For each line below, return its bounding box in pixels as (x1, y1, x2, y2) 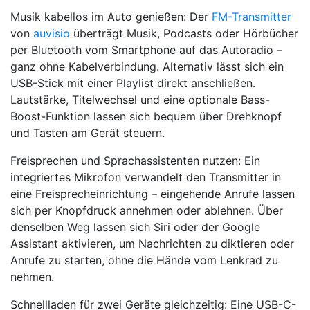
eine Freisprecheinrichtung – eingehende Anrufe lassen (10, 187, 295, 201)
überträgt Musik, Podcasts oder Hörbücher (70, 26, 298, 40)
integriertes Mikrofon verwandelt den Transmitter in (10, 170, 281, 184)
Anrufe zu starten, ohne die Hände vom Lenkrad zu (10, 253, 278, 267)
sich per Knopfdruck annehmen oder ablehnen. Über (10, 203, 283, 217)
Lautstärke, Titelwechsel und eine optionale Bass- (10, 93, 270, 107)
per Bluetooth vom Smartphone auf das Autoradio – (10, 43, 282, 57)
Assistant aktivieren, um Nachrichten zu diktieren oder (10, 237, 294, 250)
